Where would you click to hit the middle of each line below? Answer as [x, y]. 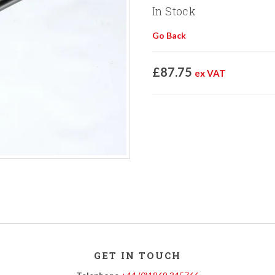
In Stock [174, 11]
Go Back [169, 35]
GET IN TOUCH [137, 255]
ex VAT [210, 73]
